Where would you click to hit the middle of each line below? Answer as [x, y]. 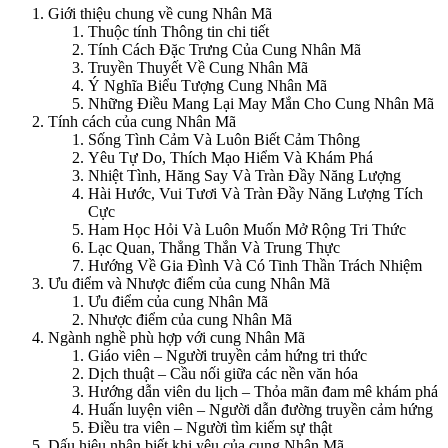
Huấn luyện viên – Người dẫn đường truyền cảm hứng [260, 410]
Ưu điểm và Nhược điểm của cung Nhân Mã [189, 284]
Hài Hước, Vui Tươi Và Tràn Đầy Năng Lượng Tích [255, 194]
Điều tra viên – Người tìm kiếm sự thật [210, 428]
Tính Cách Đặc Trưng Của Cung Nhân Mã [224, 50]
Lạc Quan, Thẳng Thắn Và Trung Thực [214, 248]
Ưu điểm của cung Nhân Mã [178, 302]
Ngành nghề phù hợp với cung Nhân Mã [176, 338]
